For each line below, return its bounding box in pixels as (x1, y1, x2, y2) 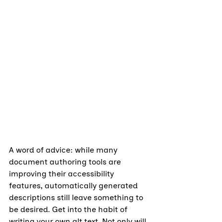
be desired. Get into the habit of (9, 205, 129, 215)
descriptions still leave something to (9, 193, 145, 203)
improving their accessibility (9, 169, 116, 179)
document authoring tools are (9, 157, 123, 167)
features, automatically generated (9, 181, 140, 191)
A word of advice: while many (9, 145, 119, 155)
